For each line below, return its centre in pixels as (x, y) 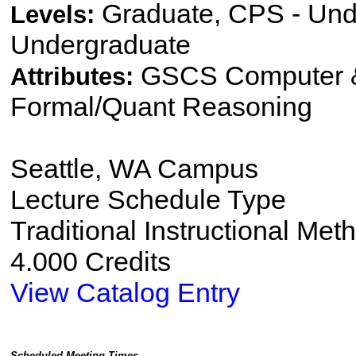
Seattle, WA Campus (134, 169)
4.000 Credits (90, 262)
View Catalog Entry (125, 293)
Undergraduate (100, 45)
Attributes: (75, 77)
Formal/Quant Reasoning (161, 107)
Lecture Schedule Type (148, 200)
